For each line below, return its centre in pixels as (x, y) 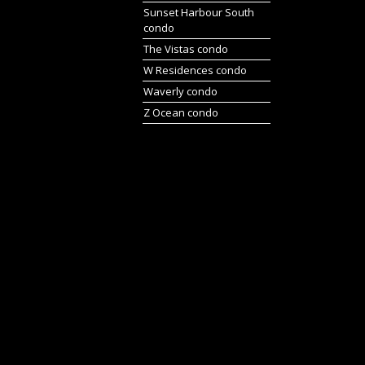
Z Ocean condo (181, 112)
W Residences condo (195, 70)
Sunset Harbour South (199, 12)
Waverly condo (180, 91)
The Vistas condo (186, 49)
